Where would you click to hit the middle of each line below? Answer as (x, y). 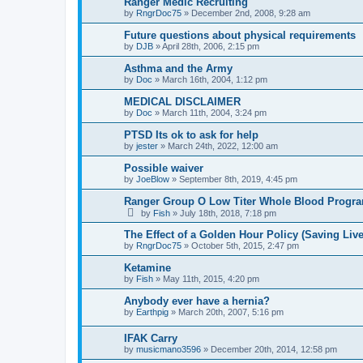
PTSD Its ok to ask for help (191, 135)
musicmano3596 (169, 349)
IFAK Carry (151, 338)
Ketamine (147, 268)
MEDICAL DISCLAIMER (182, 102)
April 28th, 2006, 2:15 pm (211, 46)
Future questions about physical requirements (240, 35)
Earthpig (152, 312)
